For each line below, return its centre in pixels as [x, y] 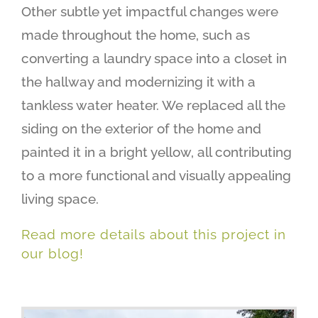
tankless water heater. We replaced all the [153, 105]
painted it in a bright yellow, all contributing [156, 152]
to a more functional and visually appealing [156, 175]
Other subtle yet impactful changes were [149, 11]
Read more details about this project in [153, 234]
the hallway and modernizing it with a [138, 81]
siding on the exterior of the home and [141, 128]
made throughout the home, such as [135, 34]
